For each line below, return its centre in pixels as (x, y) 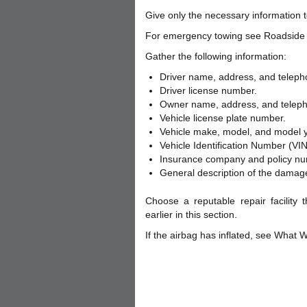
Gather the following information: (216, 56)
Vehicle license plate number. (223, 118)
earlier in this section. (191, 214)
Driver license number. (208, 90)
